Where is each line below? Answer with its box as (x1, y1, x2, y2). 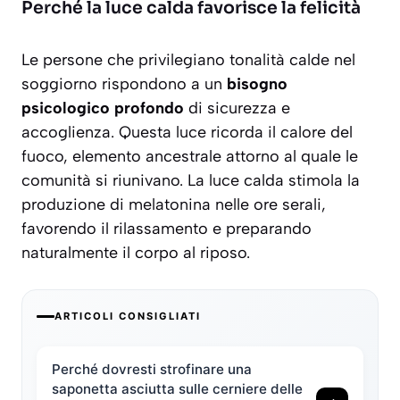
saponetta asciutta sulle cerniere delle (52, 380, 303, 398)
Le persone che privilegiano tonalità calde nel (21, 50, 355, 71)
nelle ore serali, (211, 195, 326, 215)
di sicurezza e (184, 98, 290, 119)
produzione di (21, 195, 129, 215)
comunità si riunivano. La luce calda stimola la (21, 171, 360, 191)
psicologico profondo (21, 98, 184, 119)
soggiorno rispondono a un (21, 74, 227, 95)
